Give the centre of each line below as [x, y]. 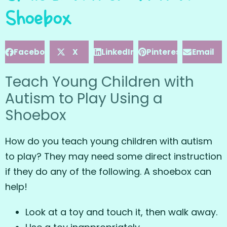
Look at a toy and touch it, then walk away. [121, 212]
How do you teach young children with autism [109, 141]
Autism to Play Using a [84, 99]
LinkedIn [119, 52]
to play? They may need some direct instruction [113, 157]
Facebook [34, 52]
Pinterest [165, 52]
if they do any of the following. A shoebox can [108, 172]
